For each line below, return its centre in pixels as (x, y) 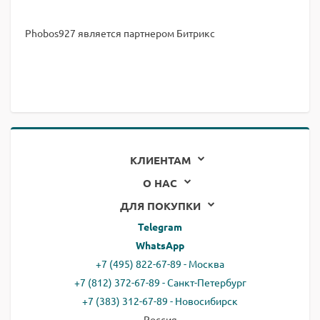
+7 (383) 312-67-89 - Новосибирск (160, 301)
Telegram (160, 226)
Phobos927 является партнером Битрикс (120, 33)
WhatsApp (160, 245)
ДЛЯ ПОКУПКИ (160, 206)
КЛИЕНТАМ (160, 160)
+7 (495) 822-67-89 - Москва (160, 264)
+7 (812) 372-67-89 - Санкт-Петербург (160, 282)
